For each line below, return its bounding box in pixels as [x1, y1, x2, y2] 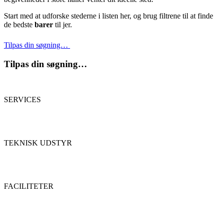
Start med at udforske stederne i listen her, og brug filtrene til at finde [4, 11, 213, 20]
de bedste [4, 20, 35, 29]
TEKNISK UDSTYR [4, 139, 72, 147]
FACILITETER [4, 182, 54, 191]
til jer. [53, 20, 72, 29]
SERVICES [4, 95, 41, 104]
